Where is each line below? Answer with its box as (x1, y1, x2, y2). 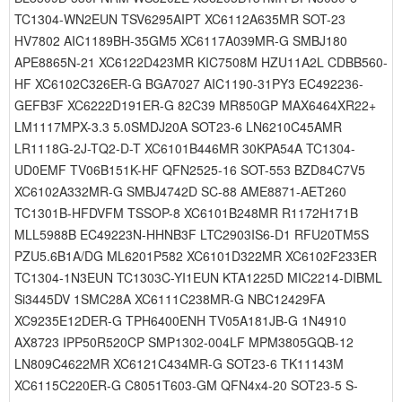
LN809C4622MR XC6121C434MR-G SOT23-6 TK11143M (14, 354, 344, 372)
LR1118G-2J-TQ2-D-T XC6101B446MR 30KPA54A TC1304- (14, 139, 355, 157)
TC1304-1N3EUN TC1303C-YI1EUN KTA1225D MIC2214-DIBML (14, 268, 382, 286)
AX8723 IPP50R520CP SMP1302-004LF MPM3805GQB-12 (14, 333, 354, 351)
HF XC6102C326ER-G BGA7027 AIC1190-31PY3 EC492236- (14, 74, 363, 92)
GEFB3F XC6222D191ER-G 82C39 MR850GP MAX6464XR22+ (14, 96, 376, 114)
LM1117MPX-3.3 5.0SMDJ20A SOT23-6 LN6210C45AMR (14, 118, 342, 135)
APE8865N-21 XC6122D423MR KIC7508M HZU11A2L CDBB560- (14, 53, 388, 71)
